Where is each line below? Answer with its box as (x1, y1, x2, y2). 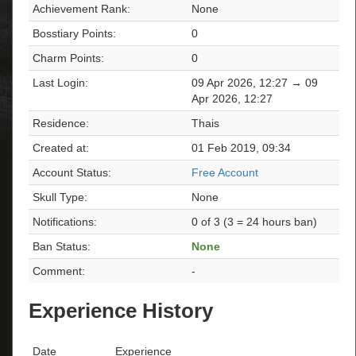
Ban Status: (33, 239, 91, 253)
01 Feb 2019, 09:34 (192, 141, 291, 154)
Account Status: (33, 165, 111, 179)
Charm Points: (33, 51, 104, 64)
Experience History (29, 299, 213, 323)
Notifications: (33, 215, 97, 228)
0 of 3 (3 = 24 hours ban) (192, 215, 317, 228)
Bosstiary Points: (33, 26, 116, 40)
